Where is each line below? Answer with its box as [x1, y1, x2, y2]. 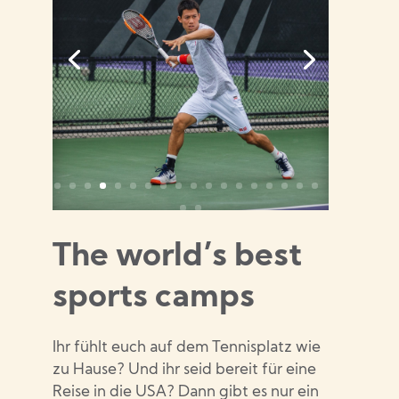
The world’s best [53, 241, 303, 273]
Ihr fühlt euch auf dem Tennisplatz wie [53, 340, 322, 355]
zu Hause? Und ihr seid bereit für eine [53, 362, 317, 378]
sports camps [53, 282, 263, 314]
